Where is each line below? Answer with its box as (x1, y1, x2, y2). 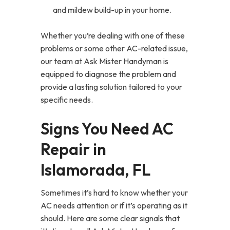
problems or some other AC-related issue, (41, 43, 188, 53)
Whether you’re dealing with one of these (41, 30, 185, 41)
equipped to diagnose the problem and (41, 69, 176, 79)
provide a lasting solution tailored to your (41, 82, 182, 92)
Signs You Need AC (41, 119, 174, 139)
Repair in (41, 139, 106, 159)
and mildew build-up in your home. (53, 5, 171, 15)
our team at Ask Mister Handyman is (41, 56, 168, 66)
